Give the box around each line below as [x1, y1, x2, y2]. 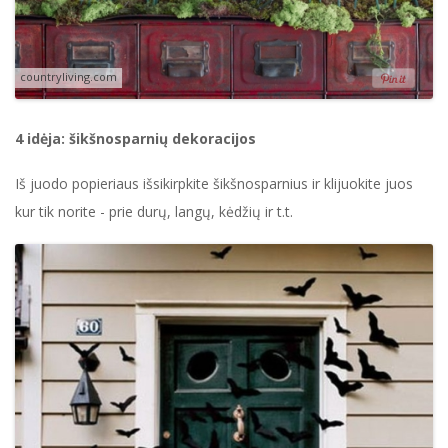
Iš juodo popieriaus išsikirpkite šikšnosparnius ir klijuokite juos [15, 174, 413, 194]
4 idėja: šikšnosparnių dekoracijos [15, 129, 256, 149]
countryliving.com [20, 69, 117, 85]
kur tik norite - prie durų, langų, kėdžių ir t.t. [15, 202, 293, 222]
